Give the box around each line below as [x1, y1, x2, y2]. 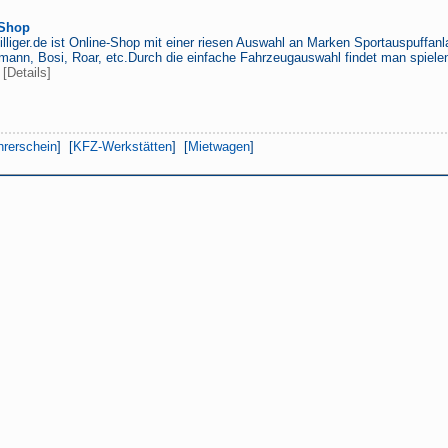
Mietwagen [188, 139, 250, 154]
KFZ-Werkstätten [73, 139, 172, 154]
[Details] [3, 65, 51, 80]
